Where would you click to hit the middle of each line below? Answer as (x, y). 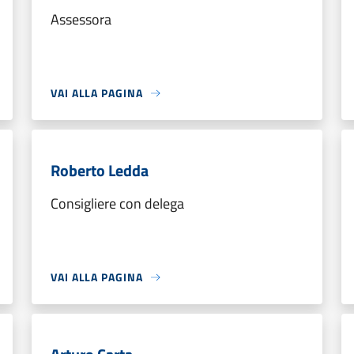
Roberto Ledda (100, 170)
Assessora (81, 19)
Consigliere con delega (117, 203)
